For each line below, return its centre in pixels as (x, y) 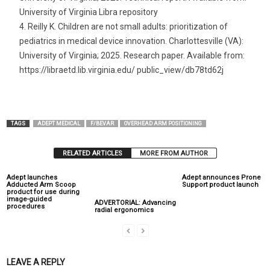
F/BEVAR (102, 124)
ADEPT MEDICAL (59, 124)
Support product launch (221, 185)
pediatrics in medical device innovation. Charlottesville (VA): (131, 41)
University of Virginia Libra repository (89, 12)
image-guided (29, 199)
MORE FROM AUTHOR (174, 153)
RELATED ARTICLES (93, 153)
